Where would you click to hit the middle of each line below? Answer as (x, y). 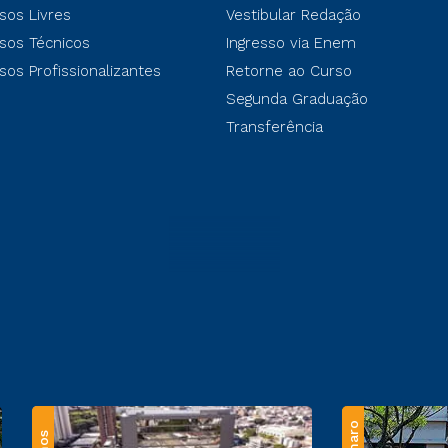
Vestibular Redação (293, 15)
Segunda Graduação (297, 99)
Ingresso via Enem (291, 43)
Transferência (274, 127)
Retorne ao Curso (289, 71)
